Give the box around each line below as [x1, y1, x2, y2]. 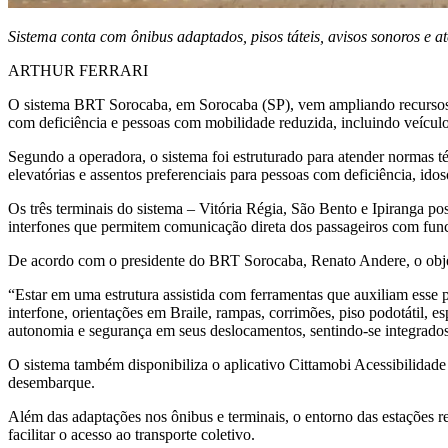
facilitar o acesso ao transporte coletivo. [8, 426, 255, 444]
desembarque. [8, 374, 95, 392]
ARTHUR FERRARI [8, 62, 148, 80]
